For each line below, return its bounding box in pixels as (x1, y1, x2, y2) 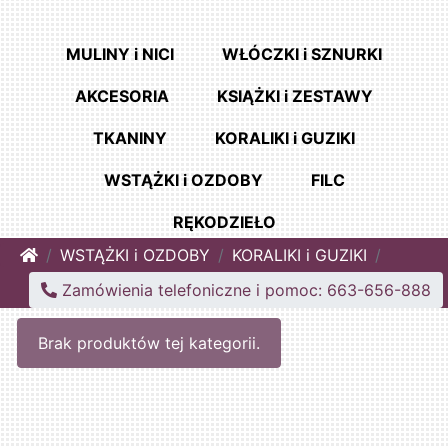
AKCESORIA (75, 86, 169, 107)
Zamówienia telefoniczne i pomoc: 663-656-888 (57, 280, 431, 301)
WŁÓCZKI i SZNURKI (222, 44, 382, 65)
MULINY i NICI (66, 44, 174, 65)
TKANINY (93, 128, 167, 149)
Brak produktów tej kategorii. (38, 333, 261, 354)
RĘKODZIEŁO (172, 212, 276, 233)
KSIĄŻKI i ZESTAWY (217, 86, 373, 107)
